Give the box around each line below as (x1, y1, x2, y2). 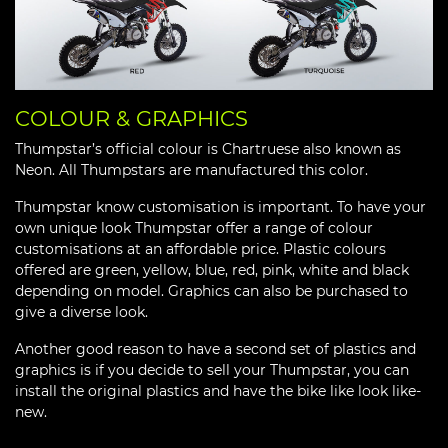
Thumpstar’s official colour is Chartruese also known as (15, 139, 401, 158)
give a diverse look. (15, 302, 148, 321)
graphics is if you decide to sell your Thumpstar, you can (15, 360, 409, 379)
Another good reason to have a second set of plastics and (15, 339, 416, 358)
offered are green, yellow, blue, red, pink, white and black (15, 260, 409, 279)
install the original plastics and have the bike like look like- (15, 381, 421, 400)
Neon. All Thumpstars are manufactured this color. (15, 160, 368, 179)
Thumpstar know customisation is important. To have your (15, 197, 426, 216)
